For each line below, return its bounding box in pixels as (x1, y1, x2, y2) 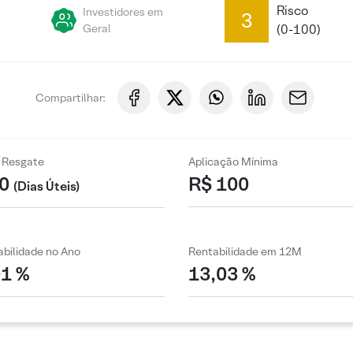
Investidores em (83, 5, 163, 19)
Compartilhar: (35, 90, 106, 105)
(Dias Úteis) (13, 177, 80, 195)
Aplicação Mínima (188, 154, 278, 169)
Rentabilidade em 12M (188, 244, 302, 259)
